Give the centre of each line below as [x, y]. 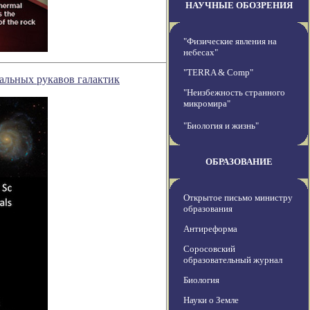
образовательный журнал [233, 260]
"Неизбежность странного [234, 93]
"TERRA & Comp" [218, 73]
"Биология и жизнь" [221, 126]
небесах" [201, 53]
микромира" [207, 104]
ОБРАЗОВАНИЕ [239, 162]
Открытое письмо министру [238, 198]
